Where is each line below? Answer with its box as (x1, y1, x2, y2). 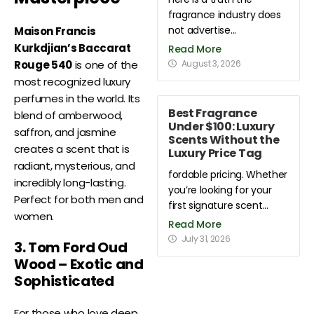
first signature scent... (168, 198, 268, 212)
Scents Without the (168, 132, 280, 148)
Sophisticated (14, 271, 114, 292)
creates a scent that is (14, 142, 130, 157)
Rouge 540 (14, 57, 73, 73)
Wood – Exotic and (14, 254, 144, 275)
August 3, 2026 (181, 57, 241, 69)
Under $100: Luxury (168, 118, 275, 135)
